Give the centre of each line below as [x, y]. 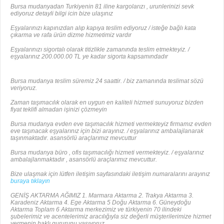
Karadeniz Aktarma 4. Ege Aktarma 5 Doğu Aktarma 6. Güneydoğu [101, 202]
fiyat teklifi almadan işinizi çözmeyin [59, 109]
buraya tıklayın [30, 181]
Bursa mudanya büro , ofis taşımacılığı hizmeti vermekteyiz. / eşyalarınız [107, 152]
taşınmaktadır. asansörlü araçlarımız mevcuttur [73, 138]
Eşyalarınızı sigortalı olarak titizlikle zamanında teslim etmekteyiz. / [100, 49]
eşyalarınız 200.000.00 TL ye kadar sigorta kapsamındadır [89, 56]
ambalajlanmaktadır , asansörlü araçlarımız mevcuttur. [84, 159]
